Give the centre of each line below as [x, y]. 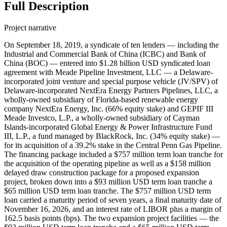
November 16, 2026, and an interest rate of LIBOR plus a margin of [113, 209]
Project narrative [30, 28]
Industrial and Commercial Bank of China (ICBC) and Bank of [105, 54]
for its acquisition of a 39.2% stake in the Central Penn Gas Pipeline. [113, 145]
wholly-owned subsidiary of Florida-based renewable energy [101, 100]
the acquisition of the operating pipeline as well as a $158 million [107, 164]
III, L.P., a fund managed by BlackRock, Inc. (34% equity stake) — [112, 136]
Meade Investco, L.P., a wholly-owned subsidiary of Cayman [102, 118]
